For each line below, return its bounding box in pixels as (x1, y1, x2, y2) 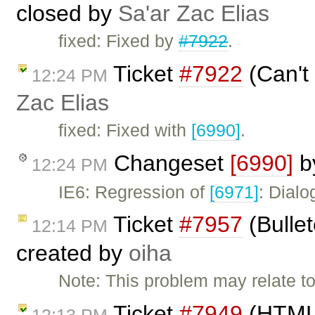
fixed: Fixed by (58, 30, 179, 51)
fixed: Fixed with (58, 120, 192, 140)
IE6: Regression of (58, 181, 210, 202)
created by (16, 240, 129, 266)
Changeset (108, 150, 230, 176)
